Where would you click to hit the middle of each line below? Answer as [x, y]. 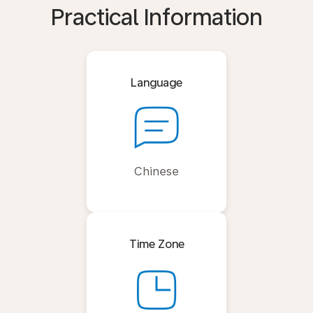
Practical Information [156, 17]
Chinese [156, 172]
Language [156, 83]
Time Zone [156, 244]
